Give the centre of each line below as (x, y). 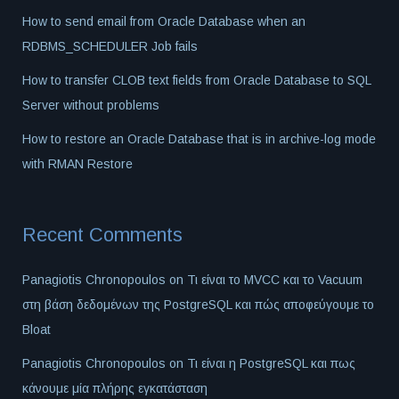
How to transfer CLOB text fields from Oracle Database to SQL (196, 81)
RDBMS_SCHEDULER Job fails (110, 47)
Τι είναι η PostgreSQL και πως (271, 364)
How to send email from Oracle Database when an (164, 22)
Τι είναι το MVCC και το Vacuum (275, 280)
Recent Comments (102, 235)
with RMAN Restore (77, 164)
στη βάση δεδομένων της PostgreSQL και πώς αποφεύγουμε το (198, 305)
